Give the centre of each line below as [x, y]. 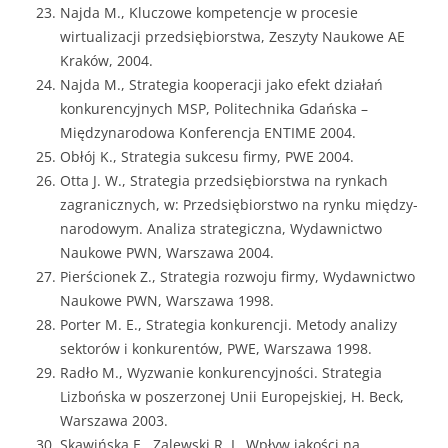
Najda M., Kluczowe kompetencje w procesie [209, 12]
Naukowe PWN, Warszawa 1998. [167, 300]
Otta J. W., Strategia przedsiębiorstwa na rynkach [224, 180]
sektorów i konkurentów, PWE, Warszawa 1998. [216, 348]
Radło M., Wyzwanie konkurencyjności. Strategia [221, 372]
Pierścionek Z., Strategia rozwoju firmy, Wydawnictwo [237, 276]
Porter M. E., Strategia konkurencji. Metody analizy [228, 324]
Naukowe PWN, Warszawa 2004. [167, 252]
